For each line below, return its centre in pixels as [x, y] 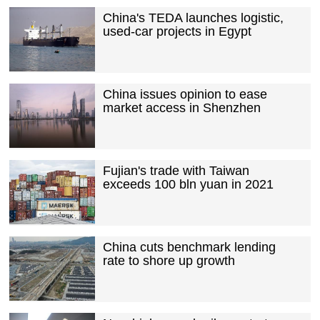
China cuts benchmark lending [189, 247]
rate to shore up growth [169, 260]
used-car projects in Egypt [177, 31]
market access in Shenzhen [181, 107]
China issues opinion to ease [185, 94]
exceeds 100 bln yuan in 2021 [188, 184]
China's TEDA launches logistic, [193, 17]
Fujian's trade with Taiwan [176, 170]
